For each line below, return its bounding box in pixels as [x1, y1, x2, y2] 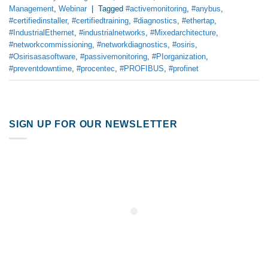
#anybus [191, 4, 221, 13]
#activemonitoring [126, 4, 187, 13]
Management [9, 4, 54, 13]
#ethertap [182, 16, 214, 25]
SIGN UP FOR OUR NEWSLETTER [9, 118, 178, 129]
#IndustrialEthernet [9, 28, 74, 37]
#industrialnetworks [79, 28, 145, 37]
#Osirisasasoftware [9, 51, 75, 61]
